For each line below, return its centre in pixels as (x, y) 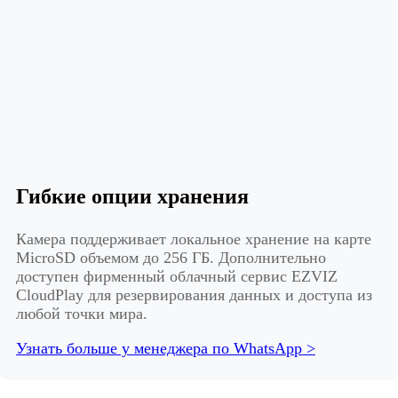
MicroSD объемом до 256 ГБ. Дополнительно (171, 258)
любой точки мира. (82, 314)
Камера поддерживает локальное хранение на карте (194, 239)
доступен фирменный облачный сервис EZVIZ (177, 277)
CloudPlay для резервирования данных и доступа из (194, 295)
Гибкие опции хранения (132, 197)
